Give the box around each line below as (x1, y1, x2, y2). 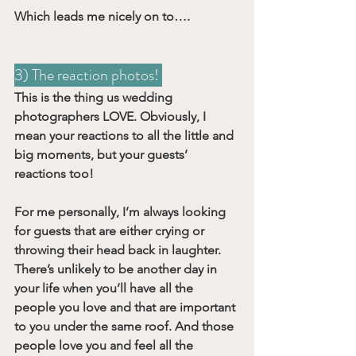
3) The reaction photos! (14, 63, 162, 87)
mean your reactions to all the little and (14, 127, 237, 143)
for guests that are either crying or (14, 222, 207, 238)
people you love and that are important (14, 299, 238, 315)
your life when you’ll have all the (14, 280, 196, 296)
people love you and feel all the (14, 337, 196, 353)
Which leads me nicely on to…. (14, 8, 190, 24)
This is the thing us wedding (14, 89, 176, 105)
